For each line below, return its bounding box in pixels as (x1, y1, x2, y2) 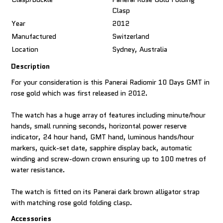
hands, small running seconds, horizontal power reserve (11, 121, 187, 131)
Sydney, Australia (112, 44, 168, 55)
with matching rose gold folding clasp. (11, 198, 133, 208)
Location (11, 44, 39, 55)
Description (11, 61, 50, 72)
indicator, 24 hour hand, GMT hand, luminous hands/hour (11, 132, 195, 142)
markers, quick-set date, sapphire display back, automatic (11, 143, 193, 153)
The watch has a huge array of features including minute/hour (11, 110, 206, 120)
